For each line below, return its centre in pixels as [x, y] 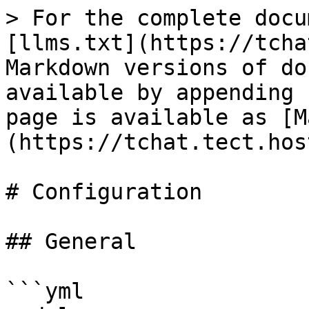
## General [71, 241]
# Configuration [104, 192]
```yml [45, 291]
